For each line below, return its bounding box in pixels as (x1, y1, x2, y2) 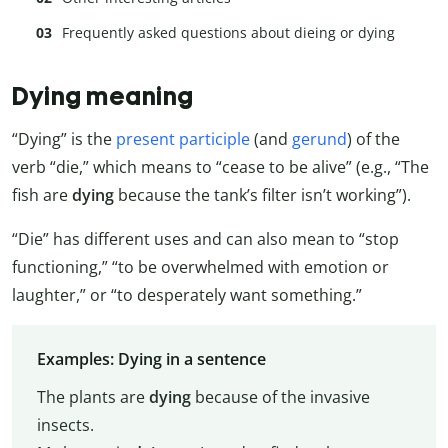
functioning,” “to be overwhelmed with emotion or (12, 255, 389, 278)
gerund (292, 127, 347, 150)
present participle (116, 127, 250, 150)
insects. (36, 413, 94, 436)
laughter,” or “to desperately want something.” (12, 283, 362, 306)
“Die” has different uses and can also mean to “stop (12, 227, 399, 250)
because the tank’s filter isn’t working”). (118, 183, 411, 206)
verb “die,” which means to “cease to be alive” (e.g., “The (12, 155, 429, 178)
